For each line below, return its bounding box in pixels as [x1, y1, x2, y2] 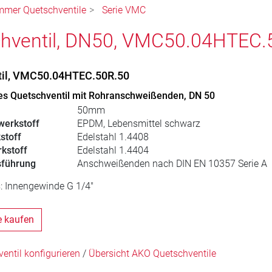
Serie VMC [102, 4, 146, 16]
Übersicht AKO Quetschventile [88, 248, 216, 260]
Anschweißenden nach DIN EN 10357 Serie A [76, 158, 267, 170]
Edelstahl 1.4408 [76, 131, 149, 143]
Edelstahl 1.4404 [76, 144, 149, 157]
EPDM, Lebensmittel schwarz [76, 118, 200, 130]
